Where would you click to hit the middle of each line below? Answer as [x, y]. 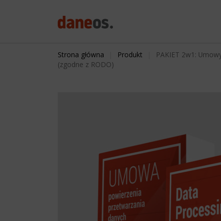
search [87, 19]
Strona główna [81, 55]
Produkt [130, 55]
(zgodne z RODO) [86, 64]
